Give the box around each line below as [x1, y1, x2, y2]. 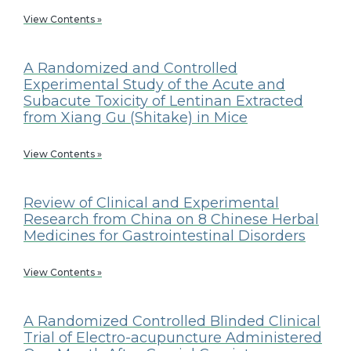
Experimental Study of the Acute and [24, 75, 285, 93]
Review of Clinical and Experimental [24, 194, 279, 212]
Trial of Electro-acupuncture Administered [24, 328, 322, 346]
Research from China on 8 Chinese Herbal [24, 210, 319, 228]
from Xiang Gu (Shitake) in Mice [24, 108, 248, 126]
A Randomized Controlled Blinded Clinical [24, 312, 320, 330]
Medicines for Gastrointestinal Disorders [24, 226, 306, 244]
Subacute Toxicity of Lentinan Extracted [24, 92, 303, 110]
